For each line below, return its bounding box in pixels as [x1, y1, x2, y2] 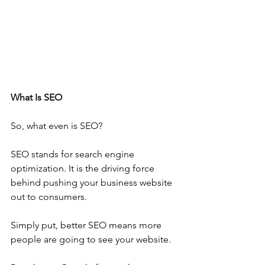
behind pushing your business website [11, 176, 174, 188]
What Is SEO [11, 91, 62, 103]
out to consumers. [11, 190, 87, 202]
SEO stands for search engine [11, 148, 137, 160]
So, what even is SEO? [11, 119, 102, 131]
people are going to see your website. [11, 233, 171, 245]
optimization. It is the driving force [11, 162, 157, 174]
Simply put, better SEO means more [11, 219, 164, 231]
